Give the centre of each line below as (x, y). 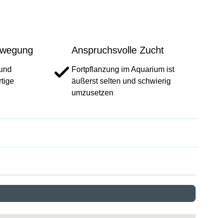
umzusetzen (92, 92)
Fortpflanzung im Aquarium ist (123, 69)
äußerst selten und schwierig (121, 81)
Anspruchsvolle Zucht (118, 50)
